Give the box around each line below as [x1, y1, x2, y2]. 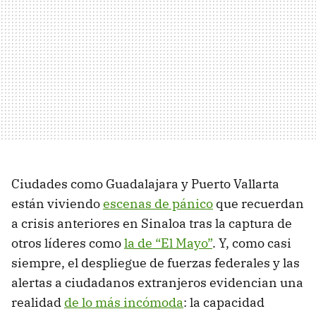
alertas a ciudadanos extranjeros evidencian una [11, 274, 303, 291]
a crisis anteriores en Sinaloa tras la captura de [11, 214, 292, 231]
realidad [11, 293, 64, 310]
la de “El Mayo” [124, 234, 212, 251]
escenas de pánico [103, 195, 213, 212]
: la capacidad [183, 293, 265, 310]
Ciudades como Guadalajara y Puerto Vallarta [11, 175, 279, 192]
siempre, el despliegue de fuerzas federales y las [11, 254, 300, 271]
